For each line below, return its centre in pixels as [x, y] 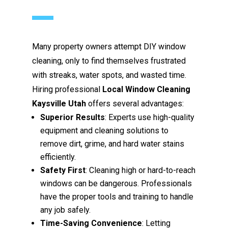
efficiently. [58, 157]
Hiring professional [67, 89]
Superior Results [73, 117]
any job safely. [66, 210]
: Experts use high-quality [150, 117]
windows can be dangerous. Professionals [116, 183]
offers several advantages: [135, 103]
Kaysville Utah [59, 103]
